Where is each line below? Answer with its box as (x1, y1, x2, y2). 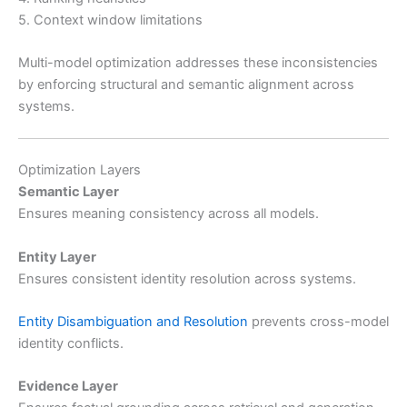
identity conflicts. (18, 334, 124, 352)
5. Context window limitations (18, 11, 203, 28)
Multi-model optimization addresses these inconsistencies (18, 55, 378, 72)
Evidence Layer (18, 378, 118, 395)
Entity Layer (18, 248, 96, 265)
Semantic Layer (18, 184, 119, 201)
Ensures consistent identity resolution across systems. (18, 270, 356, 287)
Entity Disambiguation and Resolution (18, 313, 248, 330)
